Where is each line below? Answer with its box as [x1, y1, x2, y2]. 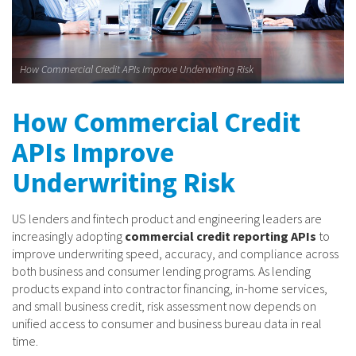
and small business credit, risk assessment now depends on [12, 297, 316, 314]
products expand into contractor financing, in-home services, [12, 280, 327, 296]
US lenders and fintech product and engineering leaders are [12, 210, 322, 226]
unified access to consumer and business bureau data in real [12, 315, 322, 331]
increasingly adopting [12, 227, 125, 244]
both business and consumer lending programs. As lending [12, 262, 311, 279]
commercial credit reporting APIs [125, 227, 316, 244]
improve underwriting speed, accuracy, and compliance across [12, 245, 339, 261]
